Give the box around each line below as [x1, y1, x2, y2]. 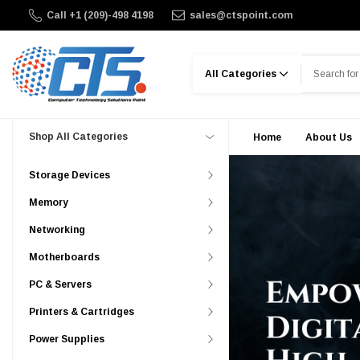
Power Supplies [29, 333, 104, 345]
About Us [305, 132, 352, 143]
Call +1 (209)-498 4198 [46, 10, 153, 21]
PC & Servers [29, 279, 92, 290]
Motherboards [29, 252, 100, 263]
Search [193, 56, 225, 68]
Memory [29, 197, 68, 208]
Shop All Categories [29, 131, 128, 142]
